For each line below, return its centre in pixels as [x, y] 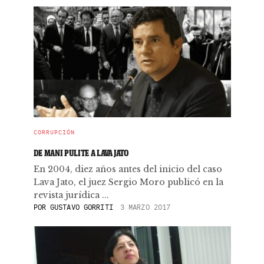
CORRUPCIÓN [54, 132]
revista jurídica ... [71, 195]
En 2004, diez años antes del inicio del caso [128, 169]
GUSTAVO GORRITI [82, 207]
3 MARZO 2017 [145, 207]
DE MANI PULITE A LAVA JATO [81, 153]
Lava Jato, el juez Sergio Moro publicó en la [128, 182]
